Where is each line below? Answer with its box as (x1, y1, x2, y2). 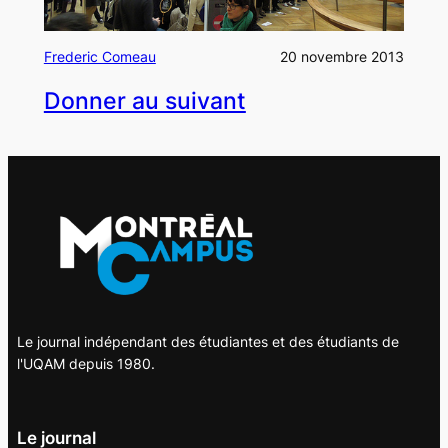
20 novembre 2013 (280, 48, 405, 66)
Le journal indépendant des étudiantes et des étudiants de (16, 332, 399, 350)
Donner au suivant (43, 86, 246, 115)
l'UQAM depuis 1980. (16, 354, 155, 372)
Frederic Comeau (43, 48, 156, 66)
